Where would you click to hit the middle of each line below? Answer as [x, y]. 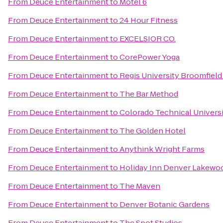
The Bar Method [149, 94]
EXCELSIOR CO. [148, 39]
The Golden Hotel [153, 131]
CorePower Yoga [150, 57]
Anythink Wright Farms [162, 149]
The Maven [140, 186]
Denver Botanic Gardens [165, 204]
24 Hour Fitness [149, 20]
